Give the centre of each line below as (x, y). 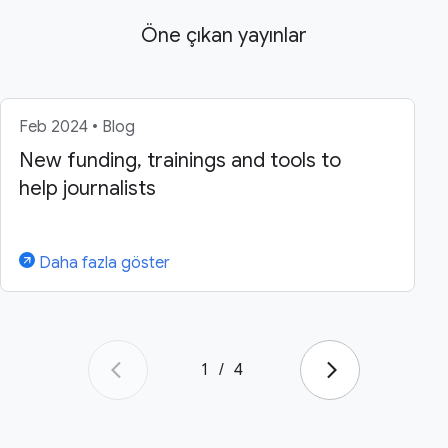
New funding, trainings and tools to (180, 161)
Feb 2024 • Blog (77, 127)
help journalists (87, 189)
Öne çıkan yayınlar (224, 36)
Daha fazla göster (102, 263)
